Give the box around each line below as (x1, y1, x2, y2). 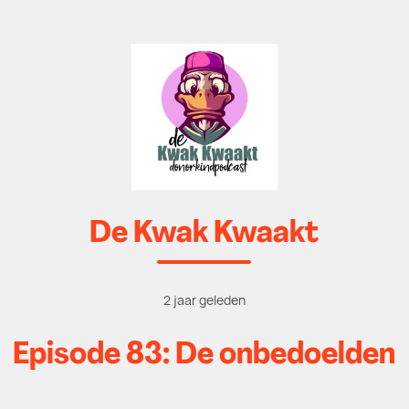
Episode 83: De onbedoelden (13, 341, 396, 371)
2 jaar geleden (163, 292, 246, 309)
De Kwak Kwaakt (89, 219, 320, 249)
